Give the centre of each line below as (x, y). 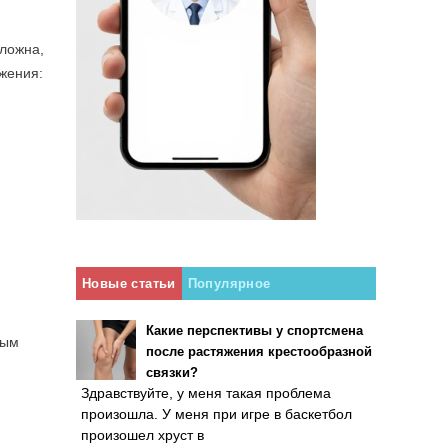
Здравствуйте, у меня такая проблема (206, 393)
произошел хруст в (142, 435)
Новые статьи (129, 283)
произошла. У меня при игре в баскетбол (216, 414)
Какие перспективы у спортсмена (254, 330)
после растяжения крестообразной (259, 351)
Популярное (229, 283)
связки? (172, 372)
